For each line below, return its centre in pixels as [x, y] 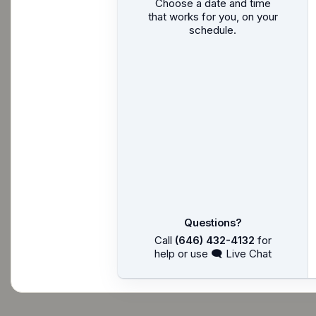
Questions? [213, 223]
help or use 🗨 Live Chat [213, 254]
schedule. [213, 30]
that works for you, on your [213, 16]
